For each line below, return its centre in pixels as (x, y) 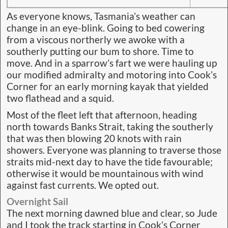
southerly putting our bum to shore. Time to (100, 52)
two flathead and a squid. (60, 98)
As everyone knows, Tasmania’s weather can (101, 17)
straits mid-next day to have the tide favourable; (110, 162)
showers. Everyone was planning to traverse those (114, 150)
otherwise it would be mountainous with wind (105, 173)
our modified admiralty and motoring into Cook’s (112, 75)
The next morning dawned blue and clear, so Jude (112, 213)
